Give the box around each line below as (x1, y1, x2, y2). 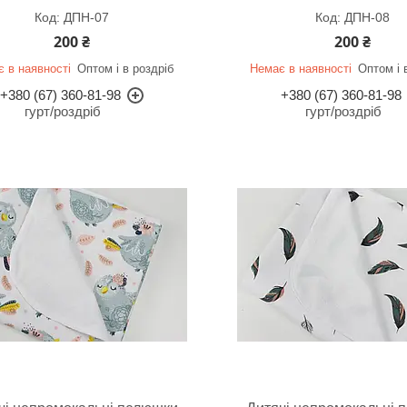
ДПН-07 (63, 10, 109, 25)
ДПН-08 (343, 10, 390, 25)
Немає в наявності (250, 62, 352, 75)
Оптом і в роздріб (77, 62, 174, 75)
